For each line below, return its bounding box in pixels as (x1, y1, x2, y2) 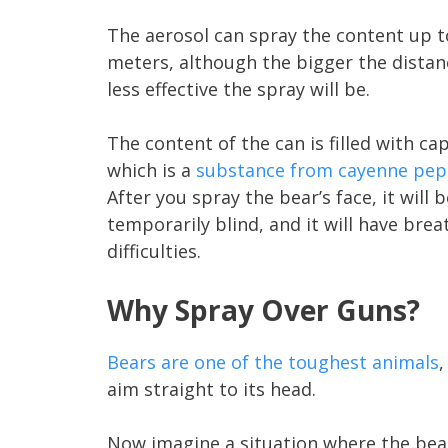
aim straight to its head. (107, 377, 316, 401)
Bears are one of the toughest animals (107, 350, 439, 374)
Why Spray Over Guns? (107, 291, 420, 329)
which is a (107, 158, 196, 182)
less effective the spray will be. (107, 77, 370, 101)
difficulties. (107, 239, 201, 263)
